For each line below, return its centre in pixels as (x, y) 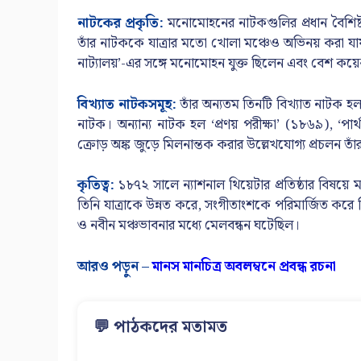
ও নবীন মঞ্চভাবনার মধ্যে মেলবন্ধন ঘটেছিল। (189, 226)
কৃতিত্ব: (96, 186)
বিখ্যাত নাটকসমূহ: (129, 104)
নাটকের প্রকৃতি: (121, 24)
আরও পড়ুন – (115, 266)
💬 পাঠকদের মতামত (160, 327)
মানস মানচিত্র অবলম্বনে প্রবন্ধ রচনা (244, 266)
